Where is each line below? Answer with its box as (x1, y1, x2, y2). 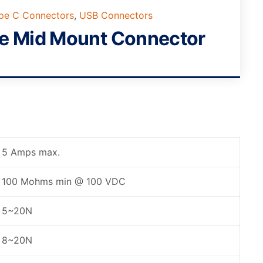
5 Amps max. (1, 146, 60, 158)
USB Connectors (79, 9, 153, 21)
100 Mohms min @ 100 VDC (1, 176, 126, 187)
